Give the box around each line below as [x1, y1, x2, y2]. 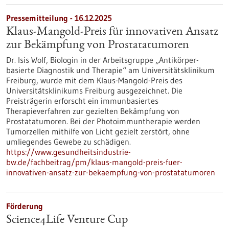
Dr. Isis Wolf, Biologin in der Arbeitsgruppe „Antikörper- [6, 55, 199, 65]
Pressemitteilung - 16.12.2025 [6, 13, 112, 23]
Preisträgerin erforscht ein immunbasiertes [6, 96, 158, 106]
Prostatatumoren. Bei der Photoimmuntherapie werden [6, 116, 200, 126]
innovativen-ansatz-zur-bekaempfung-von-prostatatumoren [6, 167, 215, 177]
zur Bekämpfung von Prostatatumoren [6, 39, 189, 52]
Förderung [6, 201, 43, 211]
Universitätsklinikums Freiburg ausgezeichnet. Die [6, 85, 182, 96]
